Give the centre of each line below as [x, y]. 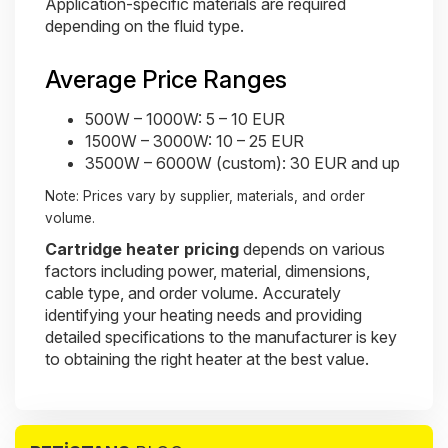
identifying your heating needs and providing [203, 315]
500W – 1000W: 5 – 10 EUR [185, 119]
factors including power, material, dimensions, [207, 271]
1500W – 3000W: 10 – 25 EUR [194, 141]
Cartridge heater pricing [142, 249]
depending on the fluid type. [144, 26]
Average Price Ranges [166, 79]
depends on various [312, 249]
